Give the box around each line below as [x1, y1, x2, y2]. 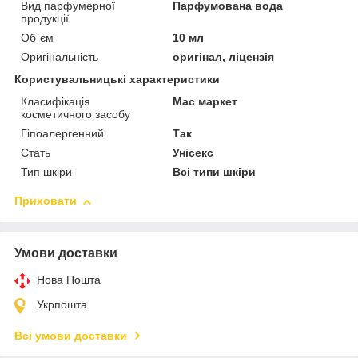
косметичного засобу [21, 108, 130, 121]
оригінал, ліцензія [173, 50, 275, 64]
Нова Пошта [37, 273, 101, 287]
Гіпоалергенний [21, 127, 104, 141]
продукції [21, 12, 69, 26]
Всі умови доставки [14, 329, 127, 343]
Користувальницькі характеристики [14, 73, 220, 86]
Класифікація [21, 95, 90, 109]
